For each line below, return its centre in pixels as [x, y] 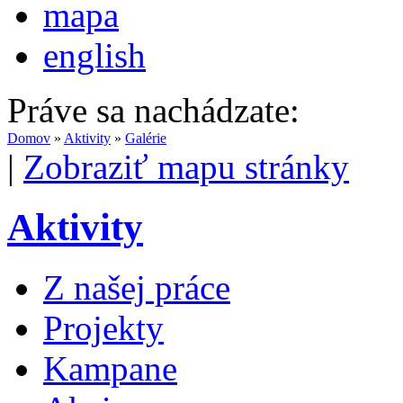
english [94, 55]
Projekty [103, 327]
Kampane [110, 368]
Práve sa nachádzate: [153, 110]
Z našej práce [137, 287]
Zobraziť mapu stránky [186, 166]
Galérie [146, 138]
